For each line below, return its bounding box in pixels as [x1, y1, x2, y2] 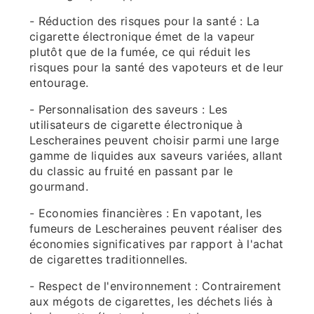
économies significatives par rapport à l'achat [29, 237, 284, 252]
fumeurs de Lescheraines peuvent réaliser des [29, 221, 282, 236]
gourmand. [29, 179, 88, 194]
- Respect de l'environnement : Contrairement [29, 279, 282, 294]
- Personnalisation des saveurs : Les [29, 102, 228, 117]
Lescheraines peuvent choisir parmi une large [29, 133, 280, 148]
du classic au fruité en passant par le [29, 164, 233, 179]
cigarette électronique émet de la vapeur [29, 29, 255, 44]
